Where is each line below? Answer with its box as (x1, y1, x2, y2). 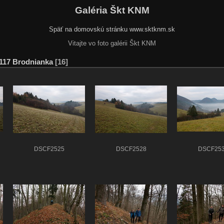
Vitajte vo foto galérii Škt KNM (68, 39, 156, 47)
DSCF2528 (115, 146, 146, 152)
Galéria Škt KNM (74, 4, 149, 15)
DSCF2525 (33, 146, 64, 152)
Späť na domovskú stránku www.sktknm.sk (49, 25, 175, 33)
